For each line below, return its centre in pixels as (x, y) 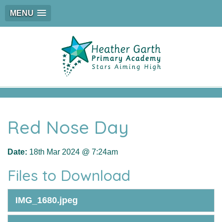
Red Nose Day (68, 127)
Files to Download (69, 175)
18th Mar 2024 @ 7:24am (73, 152)
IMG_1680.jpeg (47, 200)
